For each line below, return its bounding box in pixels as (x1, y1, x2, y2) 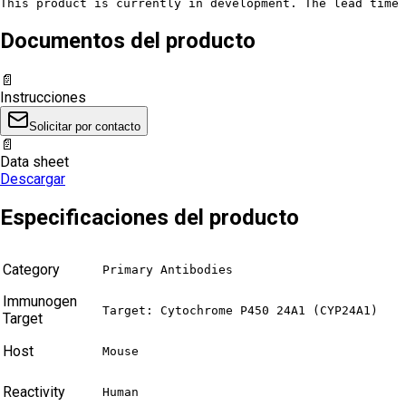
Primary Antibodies (102, 263, 233, 277)
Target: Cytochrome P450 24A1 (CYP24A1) (102, 304, 378, 318)
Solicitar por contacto (29, 119, 140, 133)
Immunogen (3, 293, 77, 311)
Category (3, 261, 60, 279)
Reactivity (3, 383, 65, 401)
